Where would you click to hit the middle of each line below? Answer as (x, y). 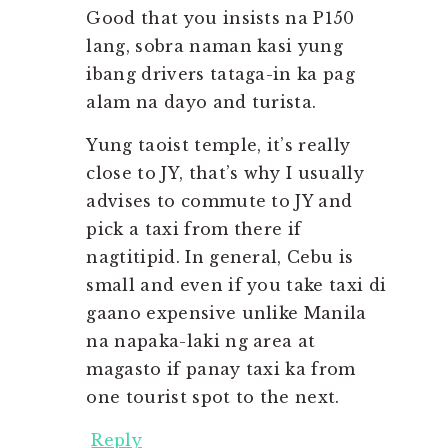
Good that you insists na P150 (220, 18)
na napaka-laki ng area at (201, 341)
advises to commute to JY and (219, 201)
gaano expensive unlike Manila (226, 313)
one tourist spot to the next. (213, 397)
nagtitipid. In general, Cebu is (220, 257)
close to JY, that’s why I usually (225, 173)
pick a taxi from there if (194, 229)
